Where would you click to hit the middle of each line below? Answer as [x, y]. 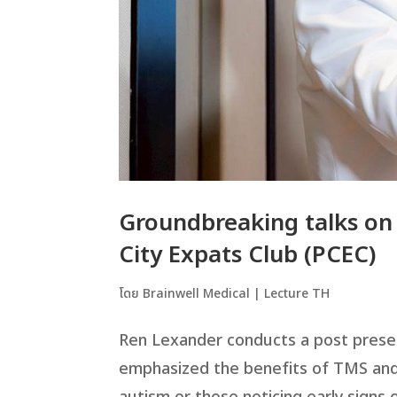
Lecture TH [297, 293]
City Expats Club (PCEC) [248, 255]
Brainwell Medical [197, 293]
